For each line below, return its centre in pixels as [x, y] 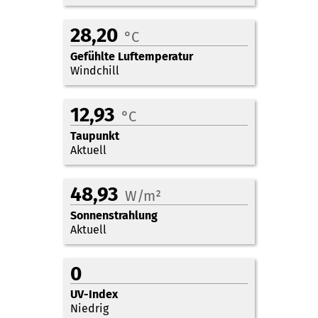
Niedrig [89, 308]
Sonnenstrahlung [114, 215]
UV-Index [94, 294]
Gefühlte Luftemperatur [132, 56]
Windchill [95, 71]
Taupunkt [95, 136]
